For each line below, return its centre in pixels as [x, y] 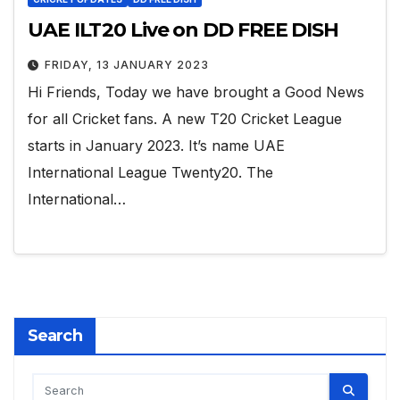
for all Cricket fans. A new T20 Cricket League [185, 119]
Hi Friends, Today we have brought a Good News [196, 92]
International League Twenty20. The [150, 173]
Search [55, 335]
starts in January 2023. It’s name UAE [156, 146]
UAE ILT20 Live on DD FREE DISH [183, 30]
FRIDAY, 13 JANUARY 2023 [127, 65]
